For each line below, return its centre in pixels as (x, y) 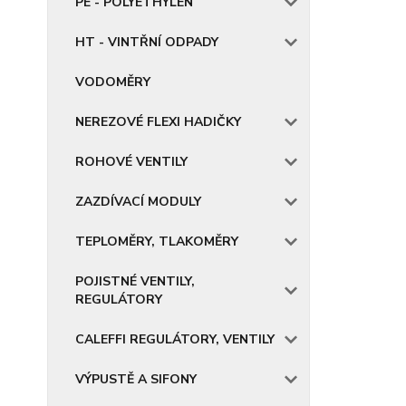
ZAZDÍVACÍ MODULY (138, 202)
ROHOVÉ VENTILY (131, 162)
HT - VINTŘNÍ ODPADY (147, 42)
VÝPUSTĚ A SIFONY (136, 379)
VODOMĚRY (113, 82)
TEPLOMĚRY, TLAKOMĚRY (157, 242)
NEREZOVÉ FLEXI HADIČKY (158, 122)
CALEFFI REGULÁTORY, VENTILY (175, 339)
